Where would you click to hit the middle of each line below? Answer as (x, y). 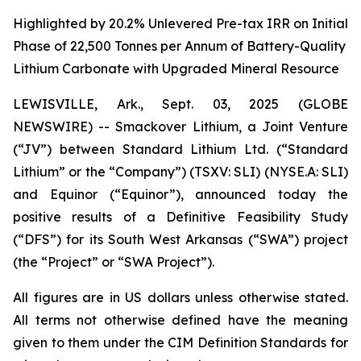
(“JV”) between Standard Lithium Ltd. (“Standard (180, 149)
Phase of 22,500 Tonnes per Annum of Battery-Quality (179, 46)
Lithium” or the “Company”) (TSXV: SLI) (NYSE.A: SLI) (180, 172)
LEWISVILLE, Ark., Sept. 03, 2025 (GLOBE (180, 104)
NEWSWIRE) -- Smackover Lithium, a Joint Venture (180, 127)
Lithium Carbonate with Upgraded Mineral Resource (176, 68)
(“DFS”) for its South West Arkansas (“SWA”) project (180, 239)
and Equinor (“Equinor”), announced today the (180, 194)
